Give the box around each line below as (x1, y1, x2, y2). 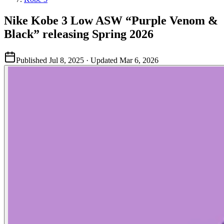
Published (16, 55, 47, 64)
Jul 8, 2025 (49, 55, 84, 64)
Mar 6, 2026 (119, 55, 158, 64)
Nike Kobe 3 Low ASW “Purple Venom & (4, 13, 218, 27)
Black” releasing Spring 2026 (4, 27, 153, 40)
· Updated (84, 55, 119, 64)
